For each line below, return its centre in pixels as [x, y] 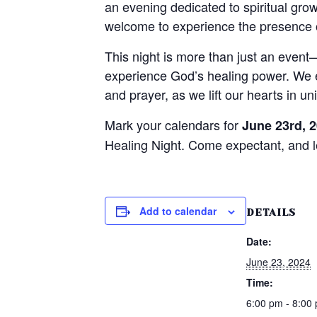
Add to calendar [178, 211]
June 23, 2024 [278, 262]
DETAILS [271, 212]
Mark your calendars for [173, 125]
